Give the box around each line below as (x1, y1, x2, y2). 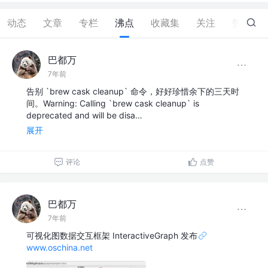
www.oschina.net (26, 242, 93, 253)
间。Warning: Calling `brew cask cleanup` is (26, 98, 199, 109)
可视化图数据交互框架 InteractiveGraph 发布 (26, 230, 197, 241)
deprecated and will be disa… (26, 110, 142, 121)
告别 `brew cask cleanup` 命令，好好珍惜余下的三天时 (26, 86, 239, 97)
